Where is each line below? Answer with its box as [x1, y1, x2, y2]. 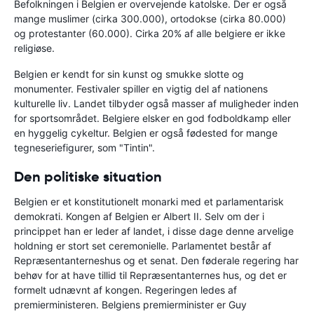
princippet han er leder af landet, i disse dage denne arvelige [14, 225, 294, 238]
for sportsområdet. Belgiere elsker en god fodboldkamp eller [14, 112, 291, 125]
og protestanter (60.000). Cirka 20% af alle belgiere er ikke [14, 27, 285, 40]
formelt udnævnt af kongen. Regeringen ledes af [14, 284, 237, 296]
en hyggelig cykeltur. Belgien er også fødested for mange [14, 127, 278, 139]
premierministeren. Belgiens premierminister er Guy [14, 299, 247, 311]
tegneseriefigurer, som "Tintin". [14, 142, 155, 154]
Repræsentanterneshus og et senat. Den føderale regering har [14, 254, 299, 267]
